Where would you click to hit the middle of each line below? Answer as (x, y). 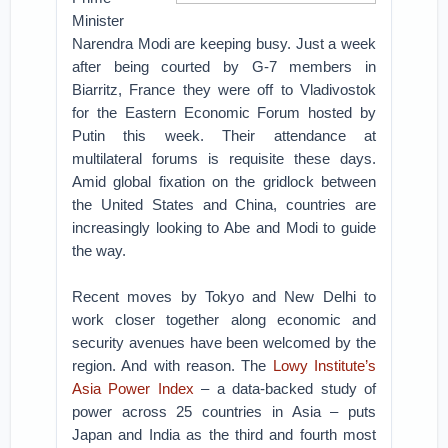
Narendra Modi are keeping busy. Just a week (224, 43)
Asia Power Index (133, 388)
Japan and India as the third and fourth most (224, 434)
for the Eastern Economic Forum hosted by (224, 112)
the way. (101, 250)
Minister (98, 20)
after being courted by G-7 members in (224, 66)
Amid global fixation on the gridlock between (224, 181)
